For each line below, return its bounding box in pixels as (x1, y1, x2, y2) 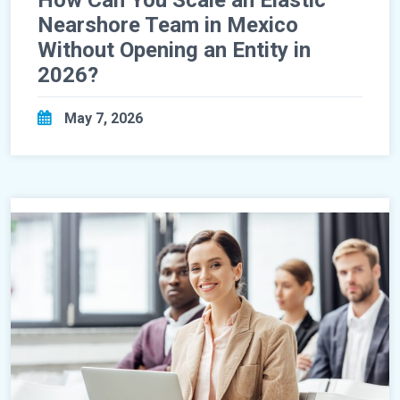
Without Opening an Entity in (37, 37, 311, 62)
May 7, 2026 (64, 109, 143, 127)
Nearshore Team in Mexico (37, 12, 298, 37)
